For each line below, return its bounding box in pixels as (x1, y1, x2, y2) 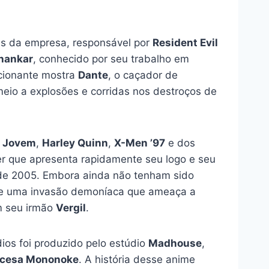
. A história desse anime (79, 253, 195, 265)
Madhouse (148, 237, 202, 249)
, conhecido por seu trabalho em (33, 52, 189, 65)
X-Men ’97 (114, 136, 165, 149)
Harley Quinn (42, 136, 108, 149)
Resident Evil (153, 36, 218, 49)
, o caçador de (108, 68, 178, 81)
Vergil (56, 201, 86, 214)
